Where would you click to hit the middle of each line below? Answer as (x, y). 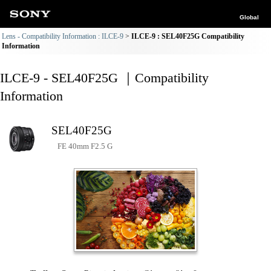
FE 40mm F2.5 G (85, 146)
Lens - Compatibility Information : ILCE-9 (63, 36)
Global (249, 17)
